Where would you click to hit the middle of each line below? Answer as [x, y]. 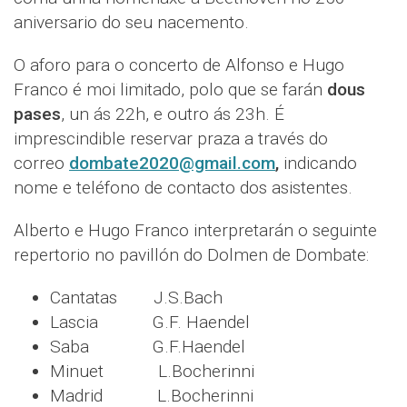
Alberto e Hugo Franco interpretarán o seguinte [195, 230]
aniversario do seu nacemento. [131, 22]
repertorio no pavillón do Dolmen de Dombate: [191, 255]
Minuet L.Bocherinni [152, 371]
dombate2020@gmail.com [172, 163]
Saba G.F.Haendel [148, 347]
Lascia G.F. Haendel [150, 322]
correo [41, 163]
